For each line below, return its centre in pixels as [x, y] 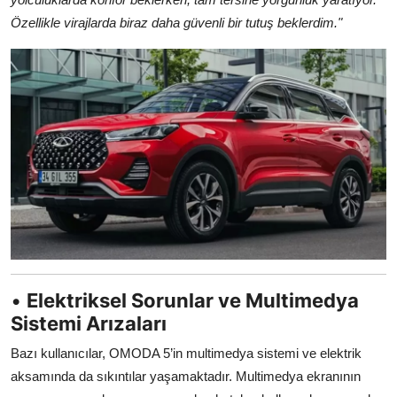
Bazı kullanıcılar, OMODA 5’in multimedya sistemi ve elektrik [186, 354]
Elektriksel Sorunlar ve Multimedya [193, 301]
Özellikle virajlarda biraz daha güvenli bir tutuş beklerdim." [176, 22]
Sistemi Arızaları [89, 324]
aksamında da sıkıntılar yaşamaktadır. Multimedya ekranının [186, 377]
